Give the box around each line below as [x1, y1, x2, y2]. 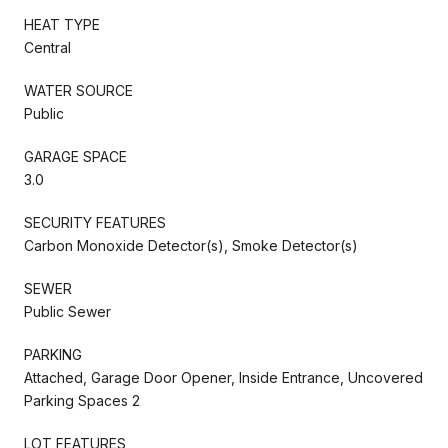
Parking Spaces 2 [24, 391, 140, 409]
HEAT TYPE [24, 15, 100, 33]
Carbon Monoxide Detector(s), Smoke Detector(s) [24, 236, 358, 254]
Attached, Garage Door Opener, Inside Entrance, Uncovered [24, 368, 423, 386]
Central [24, 38, 71, 56]
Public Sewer [24, 302, 111, 320]
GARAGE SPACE [24, 147, 127, 165]
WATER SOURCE [24, 81, 133, 99]
